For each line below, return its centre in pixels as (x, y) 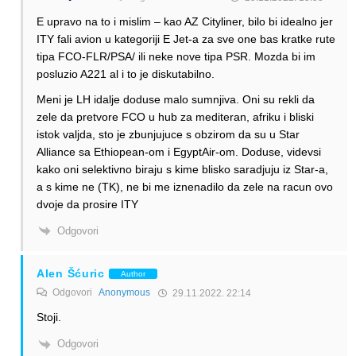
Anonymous (124, 293)
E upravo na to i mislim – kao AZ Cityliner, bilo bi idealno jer (185, 21)
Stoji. (49, 317)
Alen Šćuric (71, 274)
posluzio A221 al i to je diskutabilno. (126, 74)
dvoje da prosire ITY (87, 204)
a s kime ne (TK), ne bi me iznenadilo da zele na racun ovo (185, 186)
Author (133, 273)
